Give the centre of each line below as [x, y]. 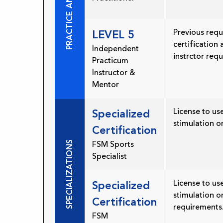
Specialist [110, 157]
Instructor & [114, 73]
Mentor [106, 85]
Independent [115, 49]
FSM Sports [113, 145]
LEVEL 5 [113, 35]
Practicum [110, 61]
